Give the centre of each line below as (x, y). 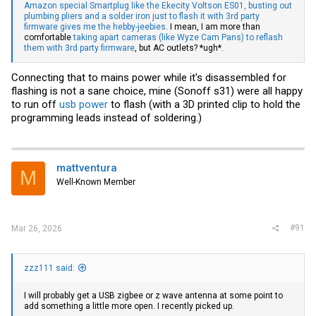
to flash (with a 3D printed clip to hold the (204, 104)
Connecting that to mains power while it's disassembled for (149, 77)
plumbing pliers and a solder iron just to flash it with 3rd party (142, 17)
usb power (84, 104)
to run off (35, 104)
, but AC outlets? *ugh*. (179, 48)
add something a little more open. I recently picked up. (129, 306)
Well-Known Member (96, 182)
